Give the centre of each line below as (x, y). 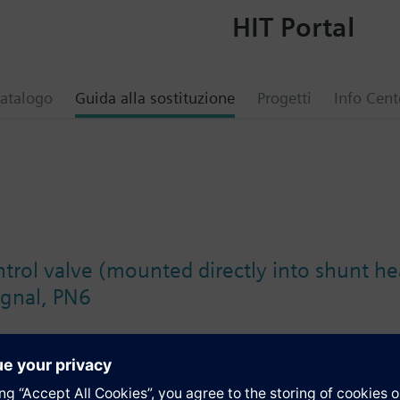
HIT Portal (293, 26)
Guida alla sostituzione (155, 98)
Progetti (284, 98)
